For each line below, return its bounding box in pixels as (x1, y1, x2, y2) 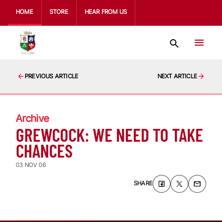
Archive (16, 112, 49, 124)
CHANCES (16, 140, 73, 161)
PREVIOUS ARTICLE (25, 72, 79, 80)
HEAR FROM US (84, 8, 127, 15)
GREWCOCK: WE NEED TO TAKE (16, 124, 203, 145)
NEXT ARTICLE (157, 72, 197, 80)
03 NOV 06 (16, 161, 46, 168)
